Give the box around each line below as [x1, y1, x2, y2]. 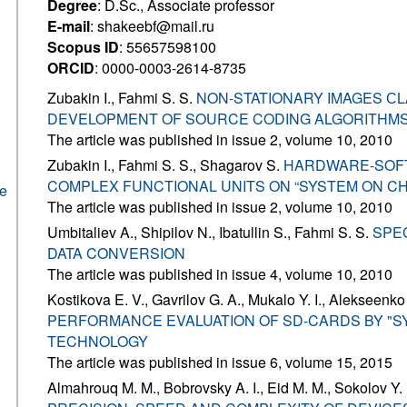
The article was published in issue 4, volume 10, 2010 [47, 263, 392, 284]
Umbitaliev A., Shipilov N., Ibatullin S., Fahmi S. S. [47, 222, 372, 243]
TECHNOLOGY [47, 331, 148, 352]
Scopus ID [47, 36, 119, 57]
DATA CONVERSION [47, 243, 185, 263]
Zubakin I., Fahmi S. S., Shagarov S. [47, 154, 283, 175]
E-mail [47, 15, 90, 36]
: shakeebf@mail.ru [90, 15, 214, 36]
